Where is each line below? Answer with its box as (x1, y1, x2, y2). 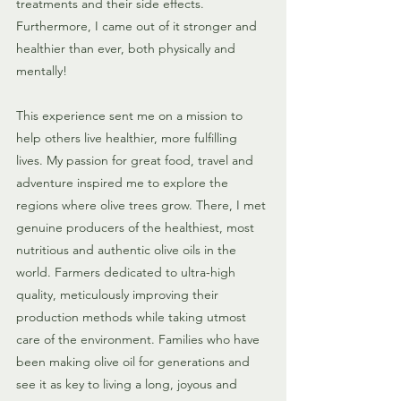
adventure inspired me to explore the (16, 175, 232, 192)
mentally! (16, 63, 67, 80)
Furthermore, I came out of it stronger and (16, 18, 260, 35)
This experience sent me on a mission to (16, 107, 246, 124)
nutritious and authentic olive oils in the (16, 242, 240, 259)
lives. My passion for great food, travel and (16, 152, 257, 169)
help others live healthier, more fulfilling (16, 130, 241, 147)
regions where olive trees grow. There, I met (16, 197, 269, 214)
